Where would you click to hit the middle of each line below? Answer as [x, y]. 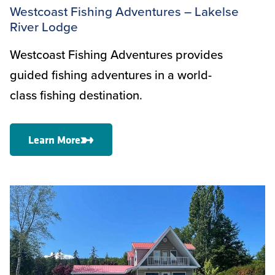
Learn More [54, 140]
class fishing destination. [76, 95]
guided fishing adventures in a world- [111, 75]
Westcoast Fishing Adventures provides [116, 55]
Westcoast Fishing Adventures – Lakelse [124, 12]
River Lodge [44, 27]
